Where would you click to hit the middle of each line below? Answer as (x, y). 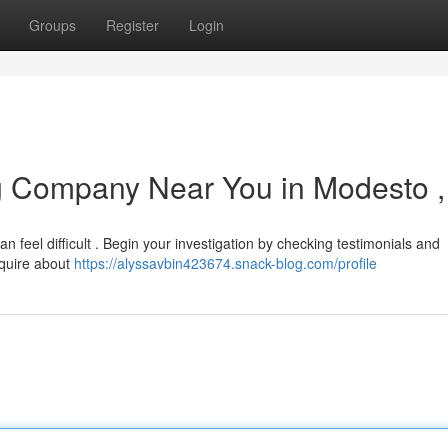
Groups (52, 25)
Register (132, 25)
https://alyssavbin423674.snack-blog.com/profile (225, 263)
